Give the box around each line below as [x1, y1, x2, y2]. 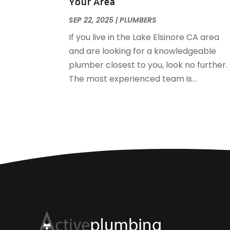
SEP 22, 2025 [69, 15, 114, 26]
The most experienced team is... [69, 73, 197, 85]
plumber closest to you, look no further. [69, 59, 228, 71]
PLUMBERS [120, 15, 157, 26]
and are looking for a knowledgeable [69, 45, 217, 57]
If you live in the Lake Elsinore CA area [69, 31, 220, 44]
